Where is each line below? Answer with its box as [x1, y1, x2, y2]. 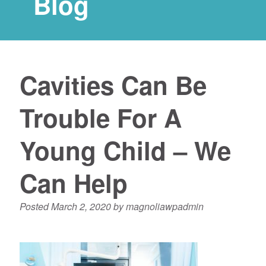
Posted [19, 199, 51, 213]
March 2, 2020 [50, 199, 111, 213]
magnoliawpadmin [125, 199, 204, 213]
